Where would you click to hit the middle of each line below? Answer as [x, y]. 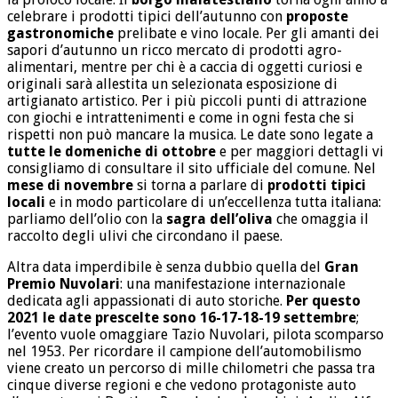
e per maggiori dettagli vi [300, 152]
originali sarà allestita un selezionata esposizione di [172, 84]
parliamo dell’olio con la [87, 219]
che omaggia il [321, 219]
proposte [317, 17]
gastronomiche [60, 34]
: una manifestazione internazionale [233, 284]
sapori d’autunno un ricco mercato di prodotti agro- [175, 51]
